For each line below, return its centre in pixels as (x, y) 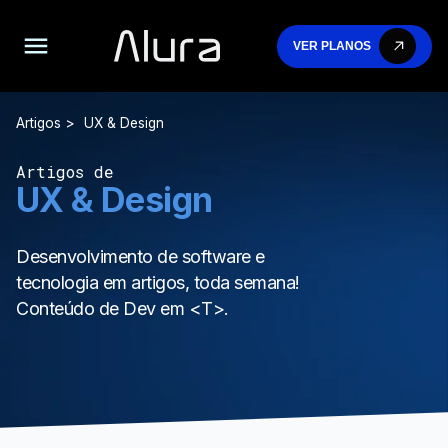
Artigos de (65, 171)
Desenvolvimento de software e (140, 256)
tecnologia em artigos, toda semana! (158, 282)
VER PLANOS (332, 46)
